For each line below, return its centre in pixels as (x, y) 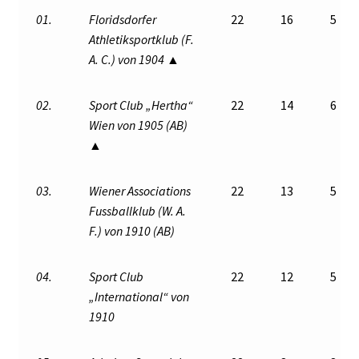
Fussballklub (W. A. (138, 210)
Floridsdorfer (123, 19)
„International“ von (139, 296)
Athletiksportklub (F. (142, 39)
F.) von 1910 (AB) (132, 230)
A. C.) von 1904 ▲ (135, 59)
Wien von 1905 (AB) (139, 125)
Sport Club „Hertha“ (141, 105)
